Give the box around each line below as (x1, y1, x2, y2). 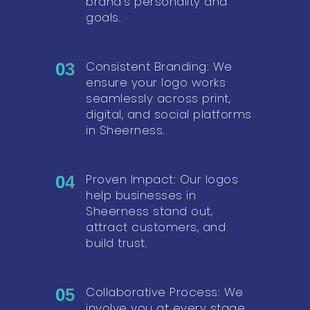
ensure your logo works (86, 73, 226, 91)
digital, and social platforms (86, 105, 252, 122)
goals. (86, 8, 121, 26)
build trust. (86, 234, 147, 251)
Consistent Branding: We (86, 57, 232, 75)
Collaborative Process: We (86, 283, 244, 300)
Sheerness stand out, (86, 202, 212, 219)
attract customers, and (86, 218, 226, 235)
